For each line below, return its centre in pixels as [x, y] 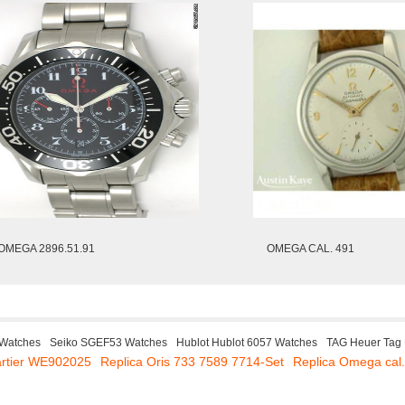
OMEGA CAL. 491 [311, 249]
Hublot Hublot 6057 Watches [247, 343]
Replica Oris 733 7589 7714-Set [192, 362]
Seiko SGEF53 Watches [108, 343]
